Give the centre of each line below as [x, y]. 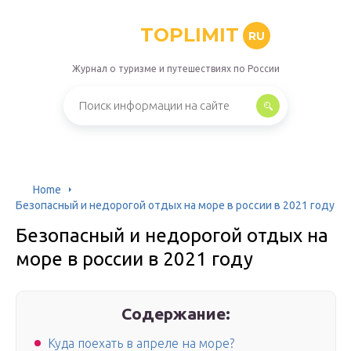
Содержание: [176, 313]
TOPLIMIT [189, 35]
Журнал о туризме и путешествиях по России [175, 69]
